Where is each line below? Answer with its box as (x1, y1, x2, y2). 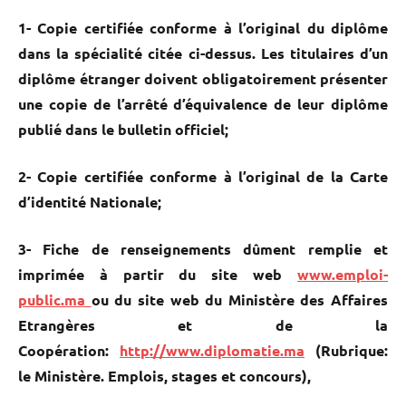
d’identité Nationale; (18, 191, 161, 211)
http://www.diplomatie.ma (120, 340, 304, 360)
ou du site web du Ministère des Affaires (91, 289, 388, 309)
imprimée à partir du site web (18, 264, 297, 284)
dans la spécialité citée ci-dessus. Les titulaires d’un (18, 43, 388, 63)
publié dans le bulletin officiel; (18, 119, 228, 139)
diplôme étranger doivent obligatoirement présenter (18, 68, 388, 88)
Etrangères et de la (18, 314, 388, 334)
